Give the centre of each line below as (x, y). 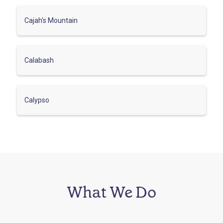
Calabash (39, 60)
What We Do (111, 192)
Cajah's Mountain (51, 20)
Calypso (37, 100)
